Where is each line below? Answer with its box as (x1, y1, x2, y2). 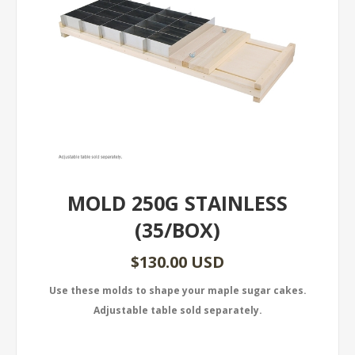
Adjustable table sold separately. (93, 303, 262, 317)
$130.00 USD (131, 251, 224, 273)
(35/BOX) (135, 216, 220, 243)
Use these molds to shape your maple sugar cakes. (48, 284, 307, 297)
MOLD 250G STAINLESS (67, 189, 288, 216)
